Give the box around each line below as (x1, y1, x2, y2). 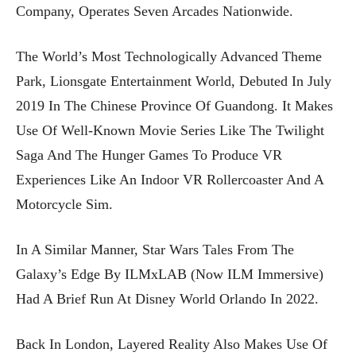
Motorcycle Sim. (16, 195, 113, 212)
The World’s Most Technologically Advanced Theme (16, 48, 322, 64)
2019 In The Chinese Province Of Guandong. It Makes (16, 97, 333, 114)
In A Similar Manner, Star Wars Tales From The (16, 241, 294, 257)
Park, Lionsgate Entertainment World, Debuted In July (16, 72, 331, 89)
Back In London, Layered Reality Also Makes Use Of (16, 335, 327, 352)
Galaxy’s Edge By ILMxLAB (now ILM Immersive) (16, 265, 323, 282)
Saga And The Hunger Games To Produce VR (16, 146, 282, 163)
